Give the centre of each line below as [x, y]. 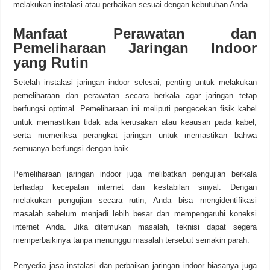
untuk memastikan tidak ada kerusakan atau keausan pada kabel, [135, 122]
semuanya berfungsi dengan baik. [72, 149]
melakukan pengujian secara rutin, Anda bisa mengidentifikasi [135, 200]
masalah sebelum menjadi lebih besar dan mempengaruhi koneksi [135, 214]
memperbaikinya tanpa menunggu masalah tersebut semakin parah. [132, 240]
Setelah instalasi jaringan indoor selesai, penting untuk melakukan [135, 82]
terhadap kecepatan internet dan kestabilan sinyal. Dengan [135, 187]
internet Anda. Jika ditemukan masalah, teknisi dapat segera [135, 227]
